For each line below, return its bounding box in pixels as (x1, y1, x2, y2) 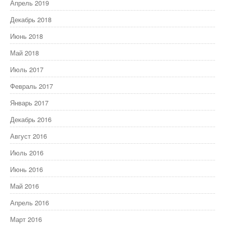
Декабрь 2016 (10, 114, 51, 124)
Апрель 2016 (10, 197, 49, 207)
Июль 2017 (10, 64, 43, 74)
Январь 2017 (10, 97, 48, 107)
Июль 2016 (10, 147, 43, 157)
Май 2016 (10, 181, 39, 191)
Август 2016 (10, 131, 47, 141)
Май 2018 (10, 47, 39, 58)
